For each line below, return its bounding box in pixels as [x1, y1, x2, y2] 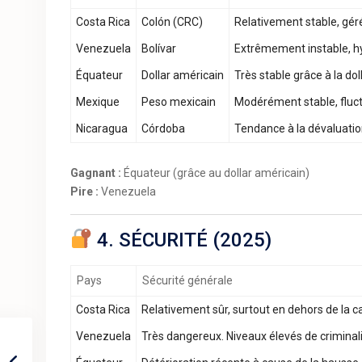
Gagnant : [70, 166, 121, 179]
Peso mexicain [141, 95, 216, 108]
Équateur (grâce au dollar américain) [121, 166, 309, 179]
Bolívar [141, 42, 176, 55]
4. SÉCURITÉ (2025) [92, 229, 272, 251]
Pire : [70, 185, 99, 198]
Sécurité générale [142, 274, 233, 287]
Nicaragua [76, 122, 128, 135]
